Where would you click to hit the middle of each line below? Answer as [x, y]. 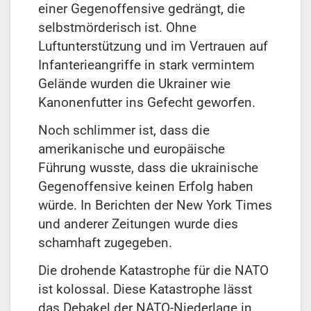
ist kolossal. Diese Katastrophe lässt [145, 289]
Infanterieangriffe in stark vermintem [146, 65]
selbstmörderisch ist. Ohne [117, 27]
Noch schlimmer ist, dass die [124, 130]
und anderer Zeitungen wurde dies [138, 224]
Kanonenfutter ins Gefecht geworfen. [147, 102]
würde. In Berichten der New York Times [155, 205]
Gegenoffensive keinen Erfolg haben [146, 186]
